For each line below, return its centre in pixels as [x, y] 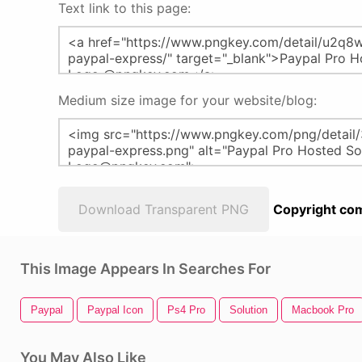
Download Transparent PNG [164, 209]
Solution [248, 310]
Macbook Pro [323, 310]
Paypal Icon [115, 310]
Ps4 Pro [186, 310]
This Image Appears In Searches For [145, 269]
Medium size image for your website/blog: [187, 100]
